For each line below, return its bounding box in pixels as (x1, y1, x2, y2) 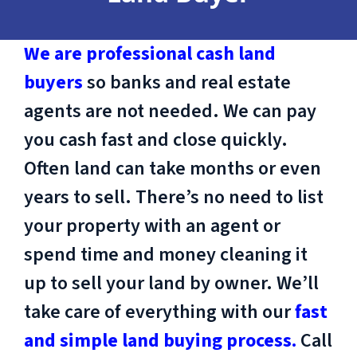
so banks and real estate (83, 68, 291, 96)
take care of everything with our (24, 297, 295, 326)
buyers (24, 68, 83, 96)
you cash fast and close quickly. (24, 125, 288, 154)
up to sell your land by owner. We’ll (24, 269, 319, 297)
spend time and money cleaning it (24, 240, 308, 269)
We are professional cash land (24, 39, 276, 68)
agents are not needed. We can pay (24, 96, 316, 125)
